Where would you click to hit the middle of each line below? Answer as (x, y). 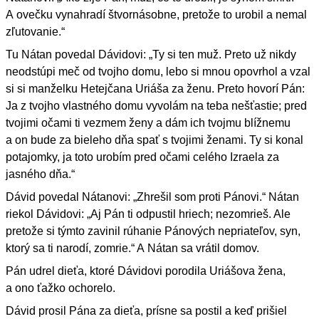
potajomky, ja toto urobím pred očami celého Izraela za (142, 157)
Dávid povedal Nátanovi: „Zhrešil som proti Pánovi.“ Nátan (152, 197)
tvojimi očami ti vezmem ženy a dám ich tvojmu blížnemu (148, 123)
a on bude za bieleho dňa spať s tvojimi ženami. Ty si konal (155, 140)
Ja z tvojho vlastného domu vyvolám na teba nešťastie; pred (156, 106)
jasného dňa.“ (40, 174)
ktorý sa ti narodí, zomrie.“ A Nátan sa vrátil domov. (132, 249)
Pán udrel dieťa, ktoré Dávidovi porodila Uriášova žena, (146, 271)
